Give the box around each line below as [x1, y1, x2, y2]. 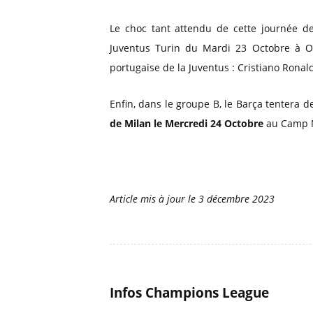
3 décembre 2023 [198, 192, 275, 205]
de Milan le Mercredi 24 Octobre [110, 117, 263, 130]
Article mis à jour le [110, 192, 198, 205]
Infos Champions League [110, 284, 269, 302]
